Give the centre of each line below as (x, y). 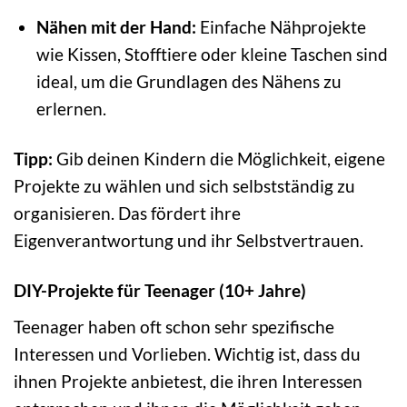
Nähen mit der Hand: (116, 27)
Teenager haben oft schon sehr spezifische (174, 326)
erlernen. (71, 109)
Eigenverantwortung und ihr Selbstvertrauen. (189, 241)
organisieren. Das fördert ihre (127, 213)
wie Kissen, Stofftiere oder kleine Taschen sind (212, 55)
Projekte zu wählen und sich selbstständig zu (184, 186)
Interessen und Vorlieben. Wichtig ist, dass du (187, 353)
